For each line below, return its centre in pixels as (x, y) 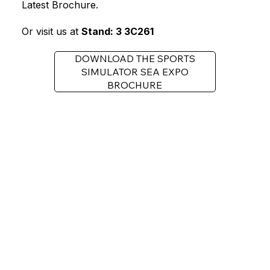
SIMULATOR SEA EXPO (135, 71)
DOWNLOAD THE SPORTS (135, 58)
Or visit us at (51, 31)
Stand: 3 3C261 (117, 31)
